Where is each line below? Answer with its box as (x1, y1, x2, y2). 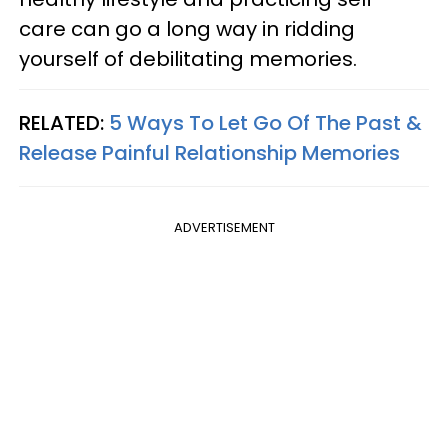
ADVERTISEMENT (173, 217, 275, 237)
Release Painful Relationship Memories (19, 138, 400, 167)
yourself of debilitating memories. (19, 44, 357, 73)
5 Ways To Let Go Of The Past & (109, 108, 422, 137)
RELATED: (19, 108, 109, 137)
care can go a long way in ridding (19, 14, 355, 43)
